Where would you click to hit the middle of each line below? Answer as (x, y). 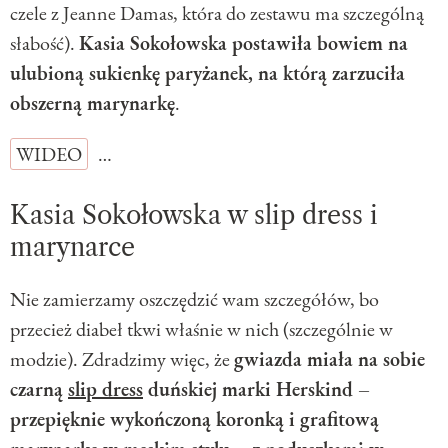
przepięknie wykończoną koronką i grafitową (194, 419)
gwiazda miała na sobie (329, 359)
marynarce (72, 248)
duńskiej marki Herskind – (256, 389)
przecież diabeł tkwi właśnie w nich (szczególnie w (201, 329)
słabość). (44, 43)
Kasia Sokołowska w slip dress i (194, 216)
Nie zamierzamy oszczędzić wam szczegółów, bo (194, 299)
